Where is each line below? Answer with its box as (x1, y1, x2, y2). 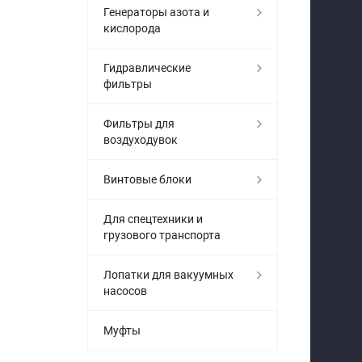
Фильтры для (103, 116, 175, 130)
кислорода (103, 21, 161, 35)
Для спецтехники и (103, 212, 203, 225)
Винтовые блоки (103, 172, 192, 186)
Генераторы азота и (103, 5, 209, 19)
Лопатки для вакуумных (103, 267, 234, 281)
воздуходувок (103, 133, 178, 146)
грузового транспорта (103, 228, 221, 242)
